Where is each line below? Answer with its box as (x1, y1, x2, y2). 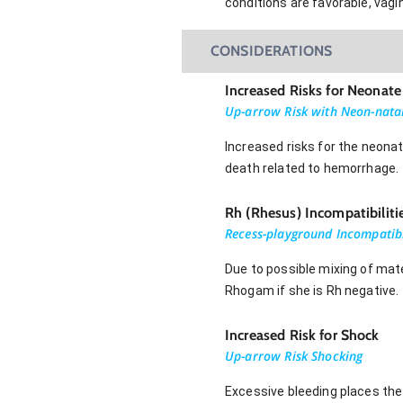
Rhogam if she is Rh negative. (225, 282, 399, 298)
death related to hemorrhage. (225, 160, 399, 175)
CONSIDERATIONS (210, 41, 333, 59)
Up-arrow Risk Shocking (225, 346, 363, 364)
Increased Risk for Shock (225, 326, 380, 344)
